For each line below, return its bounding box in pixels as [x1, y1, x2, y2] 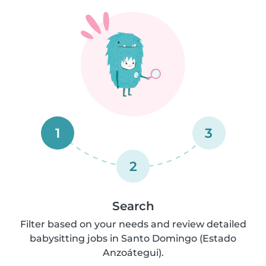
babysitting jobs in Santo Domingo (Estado [30, 233, 236, 244]
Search [112, 199, 154, 213]
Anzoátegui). [102, 247, 164, 258]
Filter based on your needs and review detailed [20, 218, 246, 230]
